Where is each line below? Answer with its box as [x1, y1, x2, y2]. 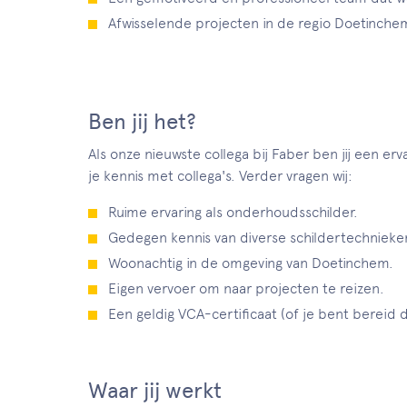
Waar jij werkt [88, 377, 222, 403]
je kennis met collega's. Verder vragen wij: [88, 167, 352, 184]
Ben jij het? [88, 108, 196, 134]
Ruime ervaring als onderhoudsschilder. [108, 203, 358, 221]
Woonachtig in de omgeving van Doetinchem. [108, 254, 393, 272]
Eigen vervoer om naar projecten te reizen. [108, 280, 384, 297]
